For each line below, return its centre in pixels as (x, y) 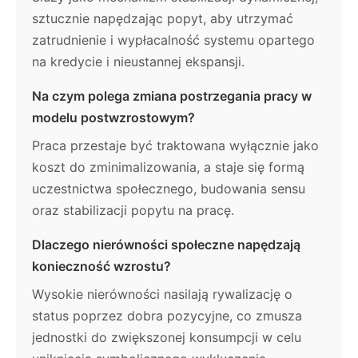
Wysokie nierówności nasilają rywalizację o (162, 294)
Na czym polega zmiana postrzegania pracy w (172, 96)
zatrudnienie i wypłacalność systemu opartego (173, 40)
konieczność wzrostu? (101, 267)
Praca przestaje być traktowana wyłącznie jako (175, 146)
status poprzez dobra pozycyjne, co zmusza (167, 316)
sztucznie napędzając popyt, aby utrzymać (163, 19)
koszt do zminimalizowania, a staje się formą (168, 167)
